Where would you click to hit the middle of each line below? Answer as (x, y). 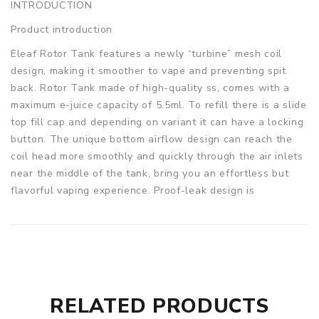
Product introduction (62, 29)
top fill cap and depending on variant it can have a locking (157, 122)
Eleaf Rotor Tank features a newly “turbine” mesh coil (147, 53)
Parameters (39, 231)
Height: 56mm (45, 290)
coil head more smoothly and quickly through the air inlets (157, 156)
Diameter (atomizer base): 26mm (91, 256)
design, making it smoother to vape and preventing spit (148, 70)
